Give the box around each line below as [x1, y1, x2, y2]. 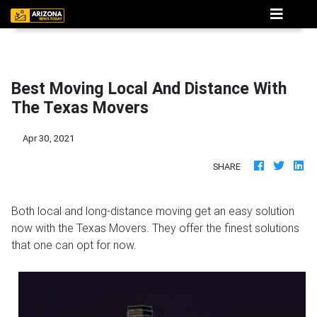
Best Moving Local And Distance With [11, 79, 287, 98]
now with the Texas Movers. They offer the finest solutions [11, 221, 299, 235]
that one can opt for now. [11, 238, 137, 252]
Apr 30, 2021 [23, 132, 75, 144]
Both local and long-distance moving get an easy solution [11, 204, 294, 218]
